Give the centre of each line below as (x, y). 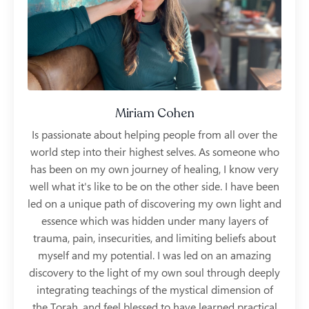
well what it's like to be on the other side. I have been (154, 186)
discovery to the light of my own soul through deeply (154, 272)
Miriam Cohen (154, 113)
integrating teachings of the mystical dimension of (154, 289)
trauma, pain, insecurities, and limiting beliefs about (154, 238)
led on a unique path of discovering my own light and (154, 203)
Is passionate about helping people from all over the (154, 134)
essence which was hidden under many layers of (154, 220)
